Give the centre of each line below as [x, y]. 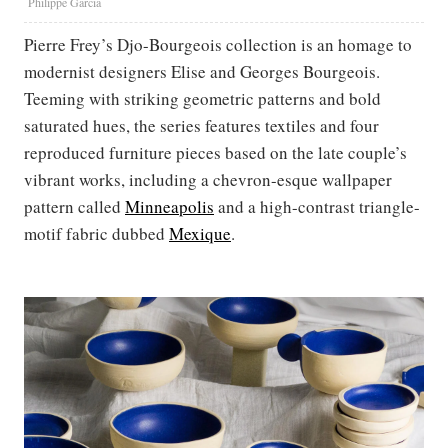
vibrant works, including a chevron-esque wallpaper [208, 180]
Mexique [200, 234]
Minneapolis [169, 207]
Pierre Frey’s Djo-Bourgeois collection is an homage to [218, 45]
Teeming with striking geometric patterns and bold [202, 99]
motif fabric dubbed [96, 234]
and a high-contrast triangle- [317, 207]
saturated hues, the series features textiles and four [201, 126]
